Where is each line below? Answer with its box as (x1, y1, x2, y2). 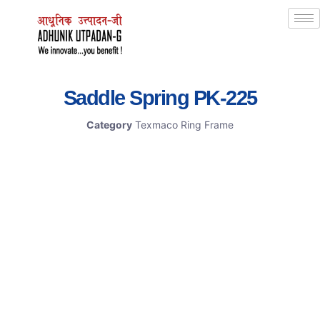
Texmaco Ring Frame (135, 119, 234, 131)
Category (86, 119, 132, 131)
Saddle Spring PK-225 (63, 86, 257, 110)
